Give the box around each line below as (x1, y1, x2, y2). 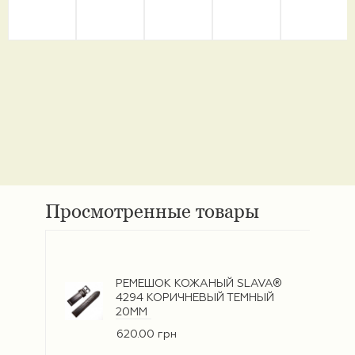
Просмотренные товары (44, 200, 259, 223)
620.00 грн (116, 328, 177, 340)
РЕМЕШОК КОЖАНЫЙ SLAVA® (116, 277, 282, 289)
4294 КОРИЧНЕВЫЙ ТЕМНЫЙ (116, 292, 274, 303)
